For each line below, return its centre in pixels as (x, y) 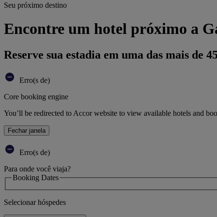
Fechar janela (27, 130)
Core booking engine (36, 96)
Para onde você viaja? (37, 169)
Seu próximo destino (35, 5)
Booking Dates (36, 177)
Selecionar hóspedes (35, 202)
